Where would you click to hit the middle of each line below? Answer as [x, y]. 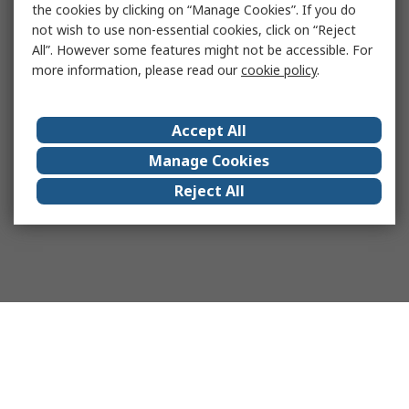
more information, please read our [136, 70]
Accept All [209, 130]
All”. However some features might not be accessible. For [202, 50]
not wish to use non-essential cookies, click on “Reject [194, 30]
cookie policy [279, 70]
